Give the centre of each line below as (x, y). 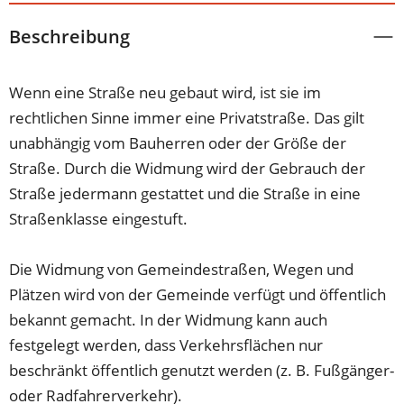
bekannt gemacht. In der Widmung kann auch (169, 319)
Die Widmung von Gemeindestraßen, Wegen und (182, 269)
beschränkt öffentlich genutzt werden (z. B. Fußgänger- (202, 370)
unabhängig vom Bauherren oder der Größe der (178, 142)
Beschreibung (70, 36)
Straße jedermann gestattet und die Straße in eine (185, 193)
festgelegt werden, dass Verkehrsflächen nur (166, 344)
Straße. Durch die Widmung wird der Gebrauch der (188, 168)
